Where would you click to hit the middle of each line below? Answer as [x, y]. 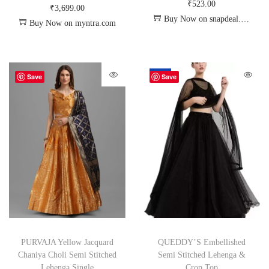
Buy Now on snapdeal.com [202, 19]
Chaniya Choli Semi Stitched [67, 255]
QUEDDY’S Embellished [201, 242]
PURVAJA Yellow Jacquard [67, 242]
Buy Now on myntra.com [73, 23]
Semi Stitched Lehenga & [201, 255]
